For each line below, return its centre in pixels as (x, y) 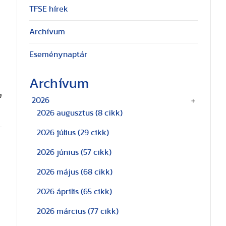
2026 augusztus (66, 113)
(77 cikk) (103, 211)
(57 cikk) (96, 152)
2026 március (62, 211)
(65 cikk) (96, 192)
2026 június (59, 152)
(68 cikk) (96, 172)
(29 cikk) (93, 133)
